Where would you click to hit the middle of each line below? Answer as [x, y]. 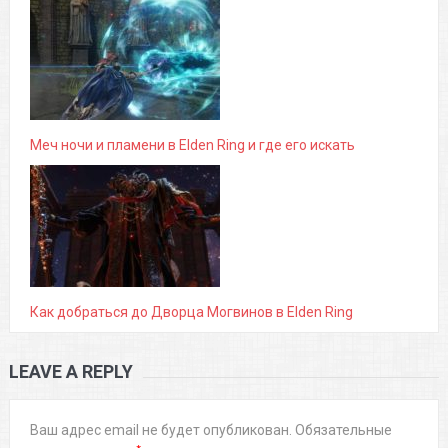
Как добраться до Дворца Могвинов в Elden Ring [191, 312]
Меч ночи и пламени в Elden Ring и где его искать [192, 145]
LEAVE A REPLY [70, 372]
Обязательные [343, 430]
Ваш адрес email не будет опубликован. [160, 430]
